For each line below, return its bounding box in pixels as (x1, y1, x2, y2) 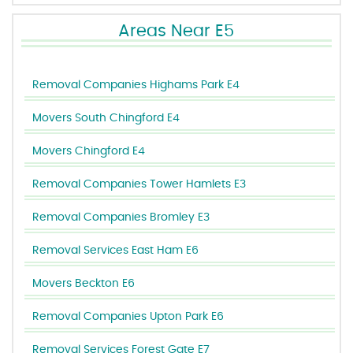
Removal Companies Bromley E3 (32, 212, 210, 223)
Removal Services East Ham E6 (32, 245, 199, 256)
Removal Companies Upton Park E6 (32, 311, 225, 322)
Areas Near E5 (118, 23, 235, 39)
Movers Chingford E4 (32, 146, 146, 157)
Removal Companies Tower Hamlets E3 (32, 179, 247, 190)
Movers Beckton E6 (32, 278, 136, 289)
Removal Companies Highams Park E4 (32, 80, 240, 91)
